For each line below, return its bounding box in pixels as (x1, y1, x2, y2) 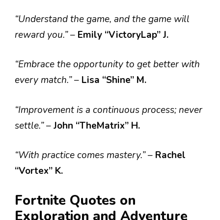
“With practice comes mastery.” (15, 149, 148, 162)
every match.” (15, 74, 74, 86)
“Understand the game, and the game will (15, 12, 190, 26)
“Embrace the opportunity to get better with (15, 58, 200, 71)
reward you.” (15, 28, 70, 41)
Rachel (155, 149, 186, 162)
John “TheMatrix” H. (54, 119, 140, 132)
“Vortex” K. (15, 165, 63, 177)
